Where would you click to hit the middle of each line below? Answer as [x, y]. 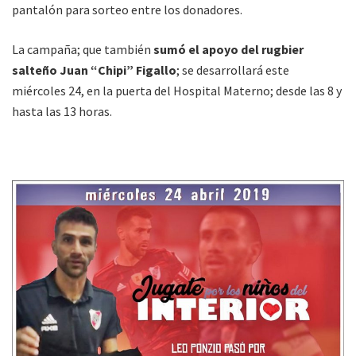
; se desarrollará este [233, 70]
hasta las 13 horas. [62, 112]
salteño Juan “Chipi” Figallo [94, 70]
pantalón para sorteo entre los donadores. [127, 10]
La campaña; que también [83, 50]
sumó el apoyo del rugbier [228, 50]
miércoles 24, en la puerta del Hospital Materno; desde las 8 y [177, 91]
